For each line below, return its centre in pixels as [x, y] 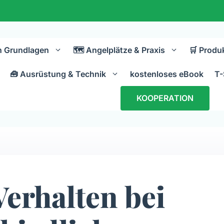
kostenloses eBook [167, 74]
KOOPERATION [165, 98]
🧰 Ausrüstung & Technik [58, 74]
